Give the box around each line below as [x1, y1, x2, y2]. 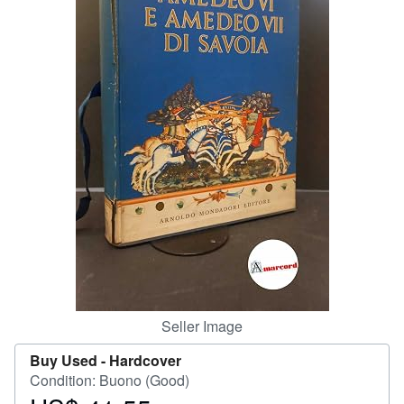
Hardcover [109, 350, 181, 371]
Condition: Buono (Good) [30, 370, 189, 390]
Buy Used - [30, 350, 109, 371]
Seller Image [161, 316, 243, 336]
